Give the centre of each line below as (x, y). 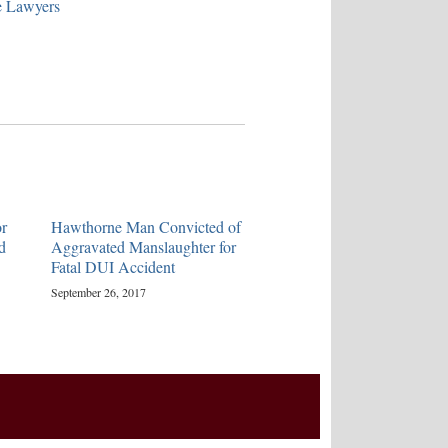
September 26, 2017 (98, 291)
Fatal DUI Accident (112, 266)
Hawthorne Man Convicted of (145, 226)
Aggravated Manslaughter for (143, 246)
